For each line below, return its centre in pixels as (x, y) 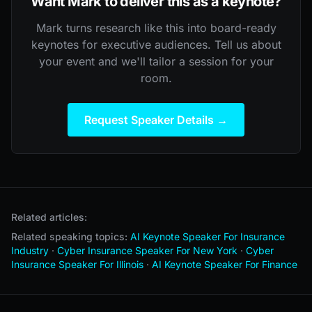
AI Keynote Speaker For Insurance (208, 236)
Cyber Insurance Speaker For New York (147, 250)
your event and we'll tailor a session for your (156, 61)
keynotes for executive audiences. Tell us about (156, 44)
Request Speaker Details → (156, 119)
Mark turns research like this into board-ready (156, 28)
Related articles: (49, 217)
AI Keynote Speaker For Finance (225, 264)
